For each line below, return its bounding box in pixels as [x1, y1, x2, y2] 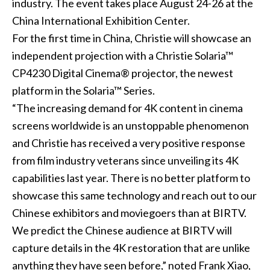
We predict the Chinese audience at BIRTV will [11, 224, 232, 237]
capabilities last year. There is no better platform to [11, 171, 250, 185]
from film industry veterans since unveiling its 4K [11, 154, 239, 168]
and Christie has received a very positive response [11, 136, 245, 150]
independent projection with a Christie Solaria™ [11, 49, 233, 63]
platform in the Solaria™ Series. [11, 84, 155, 98]
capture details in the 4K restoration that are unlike [11, 241, 250, 255]
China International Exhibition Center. [11, 14, 190, 28]
